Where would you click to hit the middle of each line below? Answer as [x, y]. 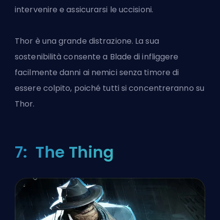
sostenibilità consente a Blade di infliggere [97, 56]
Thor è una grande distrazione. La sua [87, 41]
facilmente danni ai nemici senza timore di [97, 72]
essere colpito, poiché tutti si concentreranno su [110, 88]
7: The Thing [65, 152]
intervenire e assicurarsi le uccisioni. [84, 9]
